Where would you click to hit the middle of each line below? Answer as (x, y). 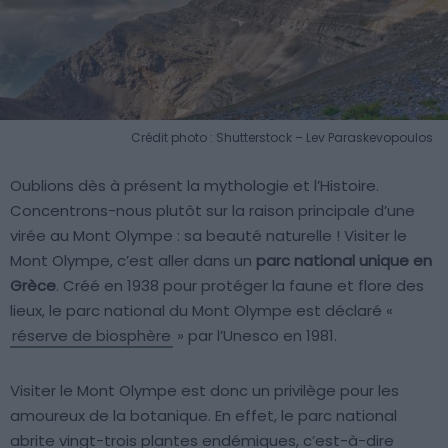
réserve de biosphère (91, 336)
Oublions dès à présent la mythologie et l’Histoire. (194, 186)
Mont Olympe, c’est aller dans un (133, 261)
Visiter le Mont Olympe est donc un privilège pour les (204, 391)
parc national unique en (344, 261)
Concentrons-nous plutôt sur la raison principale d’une (212, 211)
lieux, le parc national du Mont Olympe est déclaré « (201, 311)
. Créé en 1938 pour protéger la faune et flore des (240, 286)
